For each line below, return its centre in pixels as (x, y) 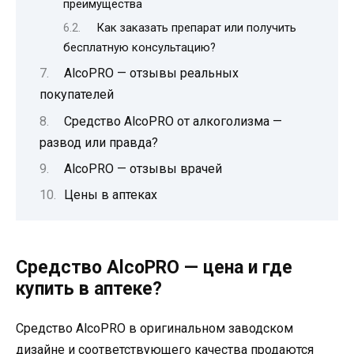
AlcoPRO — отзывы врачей (143, 169)
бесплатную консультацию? (139, 47)
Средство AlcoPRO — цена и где (154, 267)
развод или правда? (99, 142)
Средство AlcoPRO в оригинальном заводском (154, 328)
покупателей (77, 95)
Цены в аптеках (110, 195)
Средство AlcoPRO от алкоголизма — (173, 121)
